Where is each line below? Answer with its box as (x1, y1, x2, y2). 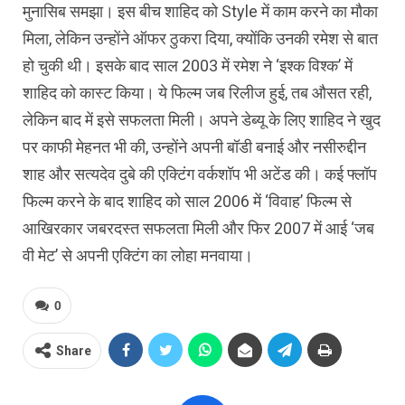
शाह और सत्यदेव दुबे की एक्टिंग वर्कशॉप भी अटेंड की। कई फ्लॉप (23, 164, 377, 184)
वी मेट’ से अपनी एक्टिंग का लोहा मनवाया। (23, 245, 253, 265)
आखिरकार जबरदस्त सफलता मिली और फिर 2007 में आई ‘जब (23, 218, 374, 238)
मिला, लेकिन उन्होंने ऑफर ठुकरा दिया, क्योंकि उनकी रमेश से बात (23, 28, 378, 48)
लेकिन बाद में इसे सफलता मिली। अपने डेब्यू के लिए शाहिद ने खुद (23, 109, 381, 129)
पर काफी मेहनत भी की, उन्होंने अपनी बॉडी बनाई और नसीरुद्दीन (23, 137, 366, 156)
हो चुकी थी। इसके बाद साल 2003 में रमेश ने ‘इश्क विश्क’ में (23, 55, 353, 75)
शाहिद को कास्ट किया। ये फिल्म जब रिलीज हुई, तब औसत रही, (23, 82, 372, 102)
